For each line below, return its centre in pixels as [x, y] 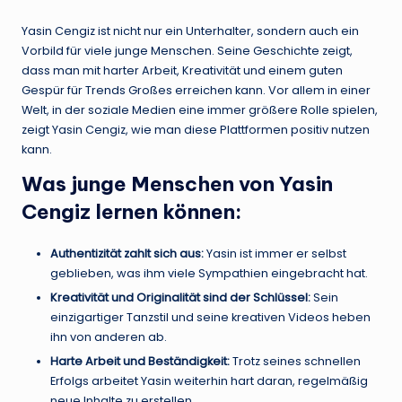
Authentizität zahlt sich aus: [127, 253]
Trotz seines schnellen [295, 362]
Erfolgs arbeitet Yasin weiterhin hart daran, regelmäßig [209, 381]
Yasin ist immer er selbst [275, 253]
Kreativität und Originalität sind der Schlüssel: [180, 297]
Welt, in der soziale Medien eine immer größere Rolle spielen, [200, 109]
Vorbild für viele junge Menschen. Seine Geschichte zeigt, [187, 50]
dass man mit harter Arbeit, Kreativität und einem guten [182, 70]
